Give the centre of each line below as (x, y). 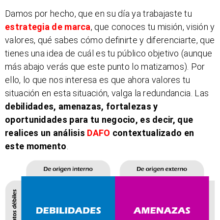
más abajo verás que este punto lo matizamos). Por (105, 66)
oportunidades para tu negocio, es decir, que (99, 119)
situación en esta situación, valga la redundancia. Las (107, 93)
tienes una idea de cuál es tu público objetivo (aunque (109, 53)
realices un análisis (46, 133)
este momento (36, 146)
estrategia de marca (48, 27)
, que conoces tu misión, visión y (153, 27)
